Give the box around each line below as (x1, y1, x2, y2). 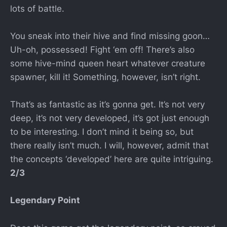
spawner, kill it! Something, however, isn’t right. (10, 72, 201, 82)
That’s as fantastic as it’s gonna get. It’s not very (10, 99, 205, 110)
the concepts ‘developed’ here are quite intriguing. (10, 154, 213, 165)
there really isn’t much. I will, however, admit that (10, 140, 209, 151)
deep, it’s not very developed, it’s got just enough (10, 113, 209, 124)
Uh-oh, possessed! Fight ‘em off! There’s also (10, 45, 195, 55)
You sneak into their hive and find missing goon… (10, 31, 210, 41)
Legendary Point (10, 195, 80, 206)
